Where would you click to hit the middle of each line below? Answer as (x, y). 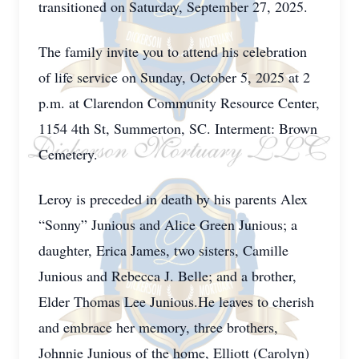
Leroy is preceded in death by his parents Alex (173, 199)
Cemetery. (68, 154)
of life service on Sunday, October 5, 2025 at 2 (174, 77)
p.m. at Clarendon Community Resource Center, (179, 103)
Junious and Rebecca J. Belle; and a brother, (167, 276)
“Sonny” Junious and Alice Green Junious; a (168, 224)
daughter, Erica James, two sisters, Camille (163, 250)
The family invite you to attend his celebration (173, 51)
